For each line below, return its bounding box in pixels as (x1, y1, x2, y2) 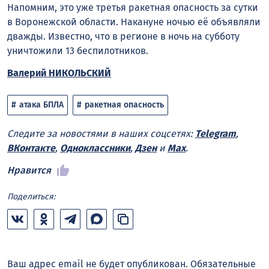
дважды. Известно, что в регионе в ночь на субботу (7, 31, 240, 43)
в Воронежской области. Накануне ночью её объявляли (7, 16, 261, 28)
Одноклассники (60, 142, 130, 154)
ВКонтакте (7, 142, 55, 154)
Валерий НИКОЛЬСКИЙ (7, 67, 111, 79)
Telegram (195, 127, 236, 139)
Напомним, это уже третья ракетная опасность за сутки (7, 2, 258, 14)
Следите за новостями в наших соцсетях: (7, 127, 195, 139)
